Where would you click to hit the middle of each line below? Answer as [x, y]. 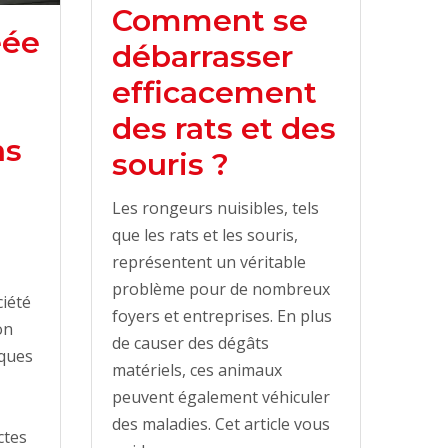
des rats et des [224, 128]
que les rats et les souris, [205, 234]
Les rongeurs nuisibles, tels [215, 207]
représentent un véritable [209, 261]
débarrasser [202, 56]
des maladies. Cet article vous [221, 423]
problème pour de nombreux [221, 288]
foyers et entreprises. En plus [222, 315]
